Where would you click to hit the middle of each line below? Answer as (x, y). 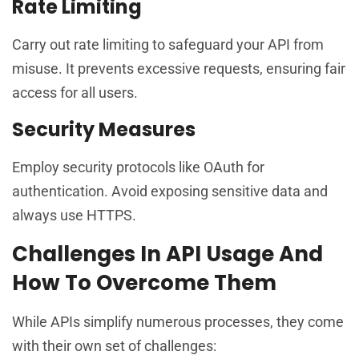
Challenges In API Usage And (167, 254)
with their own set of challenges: (114, 345)
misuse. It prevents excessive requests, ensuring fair (179, 68)
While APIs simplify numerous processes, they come (178, 321)
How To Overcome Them (144, 282)
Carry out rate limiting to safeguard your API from (168, 44)
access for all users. (75, 92)
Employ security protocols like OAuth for (138, 167)
